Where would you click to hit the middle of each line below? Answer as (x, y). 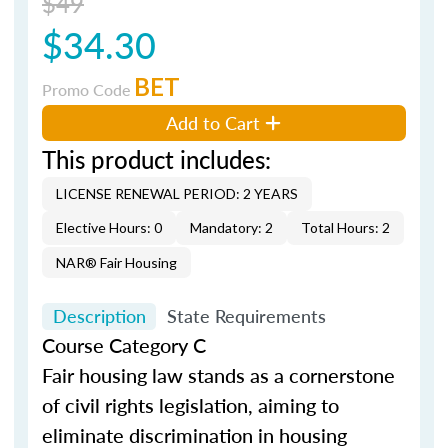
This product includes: (156, 158)
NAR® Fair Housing (116, 262)
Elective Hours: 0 (109, 227)
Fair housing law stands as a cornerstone (218, 375)
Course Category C (124, 345)
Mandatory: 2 (231, 227)
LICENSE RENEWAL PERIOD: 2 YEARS (177, 193)
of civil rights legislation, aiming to (190, 405)
